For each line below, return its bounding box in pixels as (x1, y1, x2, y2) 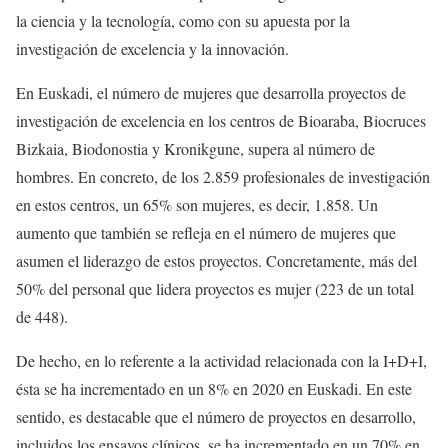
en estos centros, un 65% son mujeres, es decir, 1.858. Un (16, 193, 378, 215)
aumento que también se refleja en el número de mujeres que (16, 221, 396, 243)
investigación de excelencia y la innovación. (16, 37, 289, 59)
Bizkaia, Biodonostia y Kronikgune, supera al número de (16, 137, 375, 159)
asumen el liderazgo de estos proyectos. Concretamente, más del (16, 249, 417, 271)
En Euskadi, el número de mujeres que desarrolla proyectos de (16, 81, 406, 103)
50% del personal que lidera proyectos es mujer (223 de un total (16, 277, 414, 299)
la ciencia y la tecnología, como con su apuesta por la (16, 9, 350, 31)
